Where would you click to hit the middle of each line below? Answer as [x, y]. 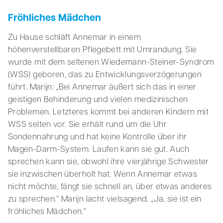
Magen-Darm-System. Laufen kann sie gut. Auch [99, 150]
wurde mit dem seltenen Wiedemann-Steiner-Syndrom [111, 63]
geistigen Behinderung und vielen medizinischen [98, 100]
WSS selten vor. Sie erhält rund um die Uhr [88, 125]
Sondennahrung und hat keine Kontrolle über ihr [98, 138]
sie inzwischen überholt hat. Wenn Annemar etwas [103, 175]
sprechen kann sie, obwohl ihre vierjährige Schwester [109, 163]
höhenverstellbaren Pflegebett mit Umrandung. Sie [103, 51]
